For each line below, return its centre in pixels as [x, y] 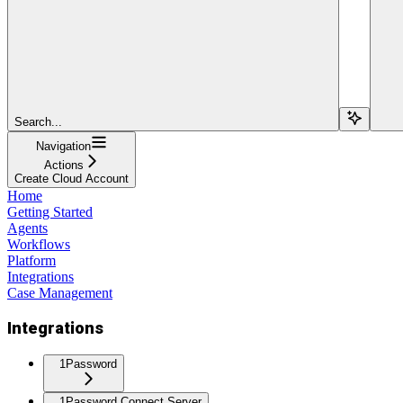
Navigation [63, 146]
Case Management [60, 292]
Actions [63, 165]
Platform [31, 260]
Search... [38, 121]
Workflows [39, 244]
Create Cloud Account [72, 178]
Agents [27, 228]
